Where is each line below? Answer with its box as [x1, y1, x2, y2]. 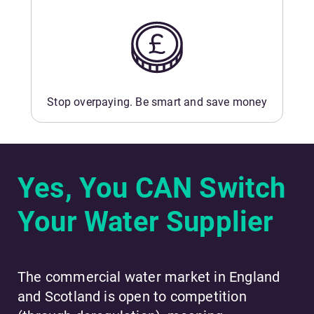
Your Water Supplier [18, 205, 274, 239]
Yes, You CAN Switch [18, 172, 286, 205]
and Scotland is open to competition [18, 288, 247, 306]
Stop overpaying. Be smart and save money [47, 95, 267, 109]
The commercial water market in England [18, 268, 280, 286]
